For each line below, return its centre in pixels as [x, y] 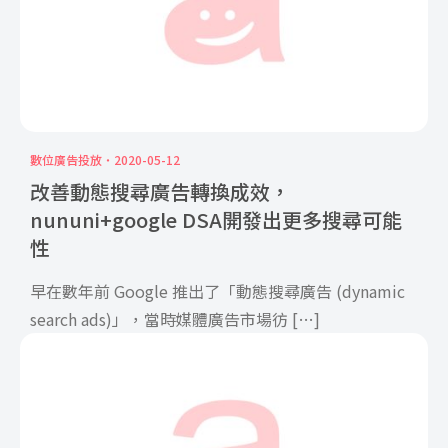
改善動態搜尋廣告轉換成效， [160, 191]
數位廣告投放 [66, 159]
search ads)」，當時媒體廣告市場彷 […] [175, 318]
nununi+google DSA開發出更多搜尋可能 [216, 219]
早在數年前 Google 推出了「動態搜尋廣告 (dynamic [217, 290]
